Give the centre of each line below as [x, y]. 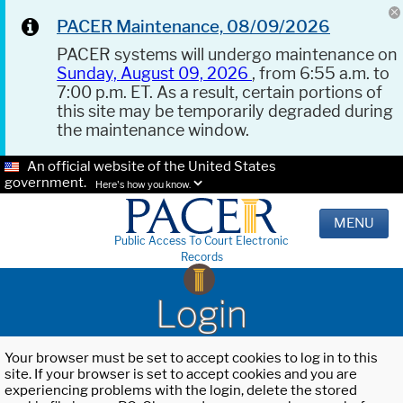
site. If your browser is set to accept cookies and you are [181, 375]
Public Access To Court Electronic [201, 241]
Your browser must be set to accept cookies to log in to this [191, 358]
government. [45, 183]
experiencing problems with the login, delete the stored [181, 391]
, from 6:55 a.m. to [321, 73]
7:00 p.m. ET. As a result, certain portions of [219, 92]
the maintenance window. [153, 130]
